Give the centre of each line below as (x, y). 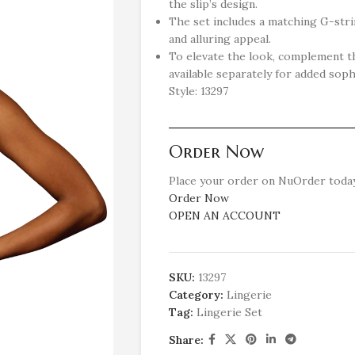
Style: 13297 (198, 91)
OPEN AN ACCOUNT (224, 216)
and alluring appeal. (219, 39)
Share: (186, 340)
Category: (196, 295)
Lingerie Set (229, 312)
